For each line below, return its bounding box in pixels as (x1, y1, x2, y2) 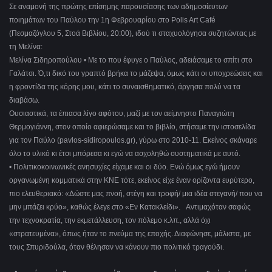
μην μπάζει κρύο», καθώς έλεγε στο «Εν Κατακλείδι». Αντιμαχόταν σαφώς (9, 203, 251, 212)
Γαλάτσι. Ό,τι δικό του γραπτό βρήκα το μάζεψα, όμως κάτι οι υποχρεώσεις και (9, 69, 263, 78)
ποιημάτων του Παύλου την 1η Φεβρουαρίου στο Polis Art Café (9, 16, 216, 25)
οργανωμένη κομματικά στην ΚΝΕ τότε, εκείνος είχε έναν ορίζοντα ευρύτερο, (9, 176, 254, 185)
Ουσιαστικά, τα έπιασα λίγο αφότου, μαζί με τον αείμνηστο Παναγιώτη (9, 109, 234, 118)
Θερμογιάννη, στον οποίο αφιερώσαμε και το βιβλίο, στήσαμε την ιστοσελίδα (9, 123, 256, 132)
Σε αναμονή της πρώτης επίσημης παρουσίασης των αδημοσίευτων (9, 2, 228, 12)
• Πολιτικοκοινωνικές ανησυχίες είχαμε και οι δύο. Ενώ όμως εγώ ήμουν (9, 163, 240, 172)
